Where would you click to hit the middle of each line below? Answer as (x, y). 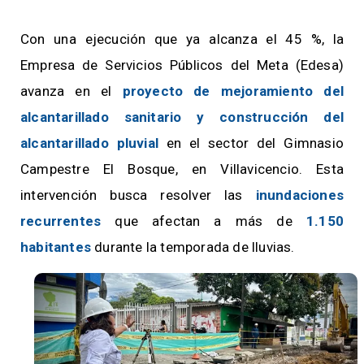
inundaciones (299, 195)
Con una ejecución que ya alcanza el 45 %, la (182, 39)
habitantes (56, 247)
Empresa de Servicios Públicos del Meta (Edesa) (182, 65)
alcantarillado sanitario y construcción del (182, 117)
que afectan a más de (204, 221)
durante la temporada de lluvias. (196, 247)
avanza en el (71, 91)
